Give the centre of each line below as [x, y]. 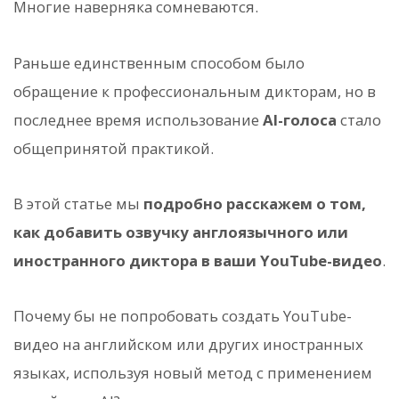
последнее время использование [138, 119]
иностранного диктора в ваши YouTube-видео [198, 260]
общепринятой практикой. [114, 148]
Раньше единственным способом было [159, 62]
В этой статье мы [78, 203]
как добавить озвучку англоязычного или [181, 232]
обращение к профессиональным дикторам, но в [195, 91]
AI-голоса [300, 119]
